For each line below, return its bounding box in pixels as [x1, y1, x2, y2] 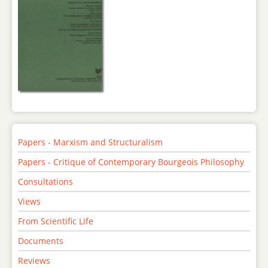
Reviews [18, 255, 50, 267]
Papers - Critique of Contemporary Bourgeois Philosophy [18, 156, 244, 168]
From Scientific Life [18, 215, 93, 227]
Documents [18, 235, 63, 247]
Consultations [18, 176, 73, 188]
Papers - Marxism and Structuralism [18, 136, 163, 148]
